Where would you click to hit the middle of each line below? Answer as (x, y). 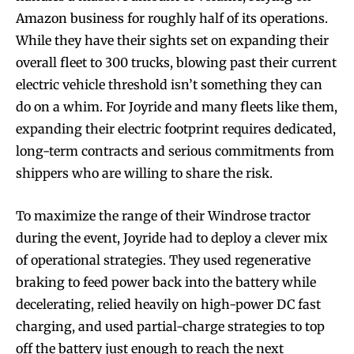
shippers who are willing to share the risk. (144, 173)
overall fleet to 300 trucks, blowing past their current (176, 62)
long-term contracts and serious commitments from (175, 151)
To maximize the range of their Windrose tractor (163, 215)
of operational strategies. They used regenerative (163, 260)
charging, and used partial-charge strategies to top (170, 326)
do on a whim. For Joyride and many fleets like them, (177, 106)
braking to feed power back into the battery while (166, 282)
